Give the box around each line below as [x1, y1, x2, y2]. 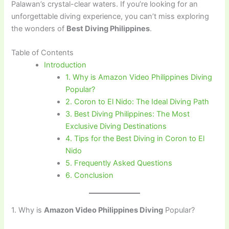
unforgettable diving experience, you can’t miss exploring [11, 12, 210, 21]
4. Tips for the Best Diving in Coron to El [65, 134, 205, 144]
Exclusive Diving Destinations [65, 122, 167, 131]
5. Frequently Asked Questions [65, 158, 173, 168]
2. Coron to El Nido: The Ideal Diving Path [65, 97, 210, 107]
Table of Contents [11, 48, 74, 58]
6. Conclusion [65, 171, 114, 180]
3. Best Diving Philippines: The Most [65, 109, 190, 119]
